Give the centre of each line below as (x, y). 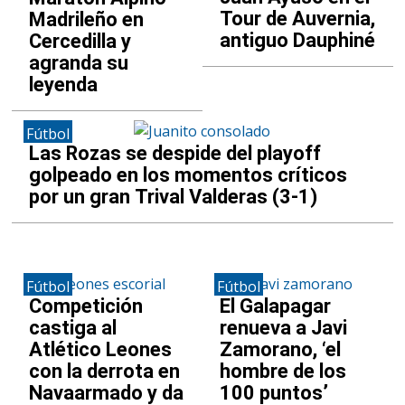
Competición (86, 306)
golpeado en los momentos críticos (188, 174)
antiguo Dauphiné (297, 40)
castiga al (73, 327)
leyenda (64, 84)
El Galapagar (275, 306)
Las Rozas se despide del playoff (175, 153)
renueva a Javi (283, 327)
